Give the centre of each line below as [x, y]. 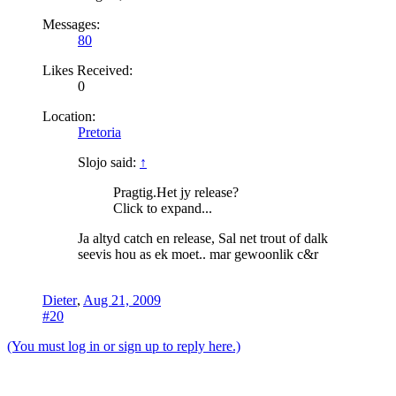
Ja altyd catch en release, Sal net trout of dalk [203, 239]
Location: [69, 117]
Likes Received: [88, 71]
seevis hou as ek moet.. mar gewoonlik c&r [198, 255]
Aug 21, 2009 [122, 301]
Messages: [71, 25]
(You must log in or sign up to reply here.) [124, 346]
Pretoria [99, 133]
